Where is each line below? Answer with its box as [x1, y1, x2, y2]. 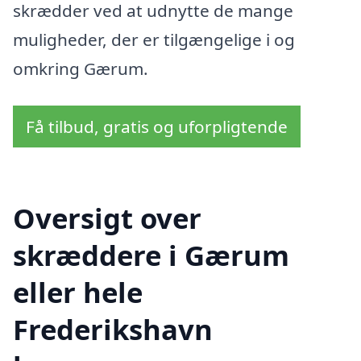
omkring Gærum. [13, 57, 148, 81]
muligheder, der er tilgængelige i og [13, 28, 295, 52]
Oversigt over [13, 198, 201, 237]
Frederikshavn [13, 309, 213, 348]
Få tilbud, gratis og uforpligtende [26, 114, 288, 138]
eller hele [13, 272, 143, 311]
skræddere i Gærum [13, 235, 289, 274]
